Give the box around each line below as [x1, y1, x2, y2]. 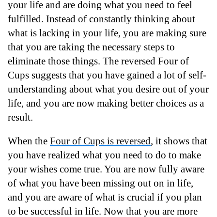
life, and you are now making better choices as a [8, 97, 204, 108]
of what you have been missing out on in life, [8, 177, 193, 189]
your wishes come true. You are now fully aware [8, 163, 204, 175]
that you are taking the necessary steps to [8, 41, 175, 52]
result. [8, 111, 33, 123]
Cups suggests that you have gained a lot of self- [8, 69, 206, 80]
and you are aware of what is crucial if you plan [8, 191, 202, 203]
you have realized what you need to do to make [8, 149, 201, 161]
